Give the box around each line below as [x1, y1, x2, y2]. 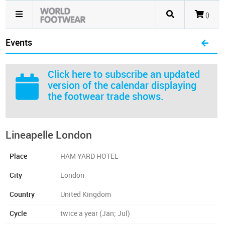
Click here [48, 68, 91, 80]
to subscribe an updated [91, 68, 200, 80]
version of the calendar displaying [48, 79, 197, 91]
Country [10, 190, 35, 199]
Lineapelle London [6, 129, 92, 141]
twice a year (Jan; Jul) [60, 209, 131, 218]
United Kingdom [60, 190, 111, 199]
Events [6, 37, 33, 48]
